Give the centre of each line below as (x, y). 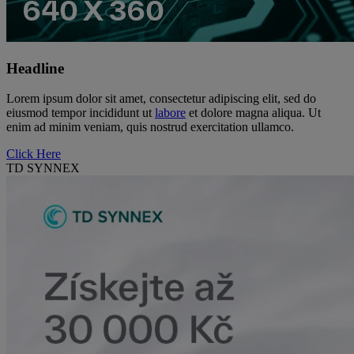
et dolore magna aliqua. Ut (253, 113)
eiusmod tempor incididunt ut (81, 113)
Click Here (34, 154)
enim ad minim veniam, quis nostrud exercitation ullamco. (150, 127)
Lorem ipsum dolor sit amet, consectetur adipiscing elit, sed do (161, 99)
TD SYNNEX (43, 168)
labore (170, 113)
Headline (35, 68)
